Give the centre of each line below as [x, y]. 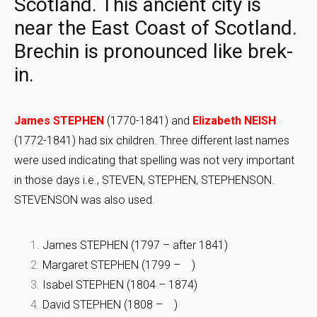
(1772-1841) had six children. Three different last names [152, 141]
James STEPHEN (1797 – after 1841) [135, 246]
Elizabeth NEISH [234, 121]
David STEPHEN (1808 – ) [110, 305]
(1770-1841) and [148, 121]
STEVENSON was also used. [86, 200]
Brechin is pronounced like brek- [154, 52]
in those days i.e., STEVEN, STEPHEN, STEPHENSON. [144, 180]
